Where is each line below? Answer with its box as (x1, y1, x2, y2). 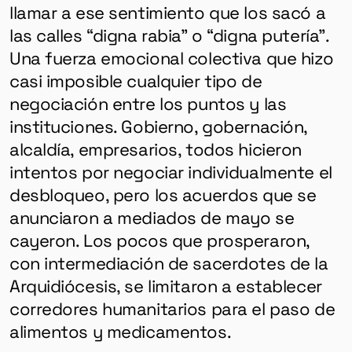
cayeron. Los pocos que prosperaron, (9, 228, 310, 252)
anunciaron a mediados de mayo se (9, 205, 295, 229)
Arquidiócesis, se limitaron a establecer (9, 273, 322, 298)
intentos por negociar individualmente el (9, 159, 332, 184)
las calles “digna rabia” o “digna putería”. (9, 23, 329, 47)
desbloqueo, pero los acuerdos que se (9, 182, 317, 207)
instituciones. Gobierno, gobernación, (9, 114, 308, 138)
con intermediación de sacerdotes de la (9, 251, 328, 275)
